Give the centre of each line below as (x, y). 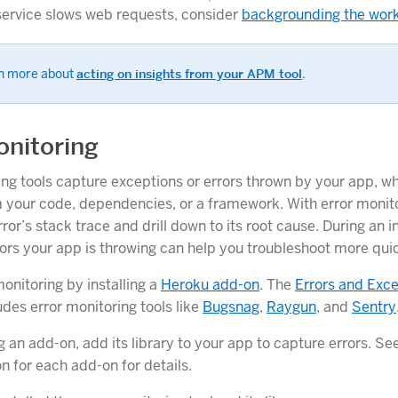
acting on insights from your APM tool (189, 73)
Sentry (374, 307)
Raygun (291, 307)
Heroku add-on (210, 285)
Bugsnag (231, 307)
